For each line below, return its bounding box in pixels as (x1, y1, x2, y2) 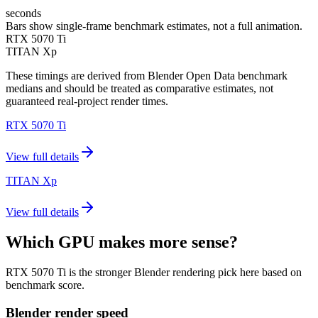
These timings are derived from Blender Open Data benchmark (6, 70, 287, 82)
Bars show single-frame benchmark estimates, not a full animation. (6, 20, 302, 33)
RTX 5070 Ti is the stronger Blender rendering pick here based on (6, 266, 302, 279)
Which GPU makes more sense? (6, 233, 238, 252)
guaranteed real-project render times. (6, 95, 168, 108)
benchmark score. (6, 279, 84, 292)
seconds (6, 7, 41, 20)
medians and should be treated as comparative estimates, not (6, 82, 273, 95)
